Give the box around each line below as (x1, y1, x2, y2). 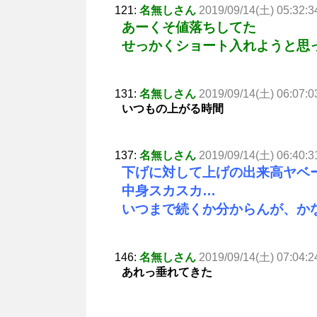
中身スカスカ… (122, 183, 216, 198)
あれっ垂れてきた (122, 265, 212, 278)
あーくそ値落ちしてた (122, 19, 256, 35)
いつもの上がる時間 (122, 102, 224, 115)
